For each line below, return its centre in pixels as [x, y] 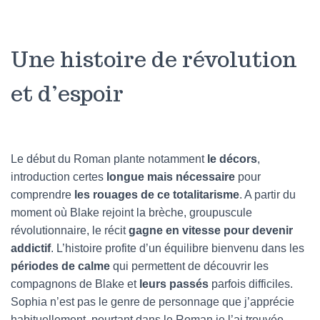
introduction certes [57, 177]
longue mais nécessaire [169, 177]
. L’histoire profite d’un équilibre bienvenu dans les [177, 248]
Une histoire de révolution [154, 59]
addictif [31, 248]
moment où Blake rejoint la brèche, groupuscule [131, 212]
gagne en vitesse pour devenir [211, 230]
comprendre [42, 195]
